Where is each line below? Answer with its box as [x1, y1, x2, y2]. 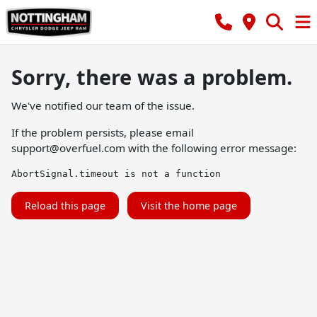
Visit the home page [141, 199, 237, 212]
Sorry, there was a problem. [11, 63, 292, 91]
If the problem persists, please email [11, 125, 194, 139]
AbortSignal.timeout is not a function [11, 168, 221, 179]
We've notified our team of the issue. [11, 98, 195, 113]
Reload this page [25, 199, 105, 212]
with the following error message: [125, 141, 296, 155]
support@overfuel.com [11, 141, 125, 155]
